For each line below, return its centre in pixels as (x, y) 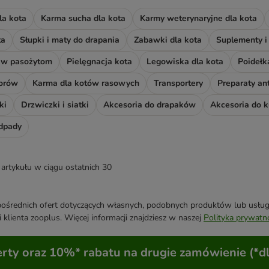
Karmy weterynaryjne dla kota (198, 19)
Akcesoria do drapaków (150, 105)
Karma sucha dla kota (83, 19)
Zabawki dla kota (168, 40)
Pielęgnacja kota (99, 62)
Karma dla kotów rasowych (86, 83)
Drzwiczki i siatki (55, 105)
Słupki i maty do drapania (70, 40)
